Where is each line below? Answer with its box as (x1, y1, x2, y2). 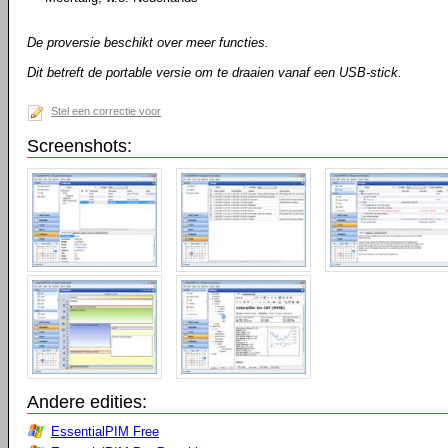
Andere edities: (27, 392, 147, 412)
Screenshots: (27, 136, 132, 156)
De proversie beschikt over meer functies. (27, 35, 269, 50)
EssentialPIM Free (51, 424, 159, 439)
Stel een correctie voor (51, 105, 161, 117)
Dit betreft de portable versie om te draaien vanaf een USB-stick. (27, 65, 402, 80)
